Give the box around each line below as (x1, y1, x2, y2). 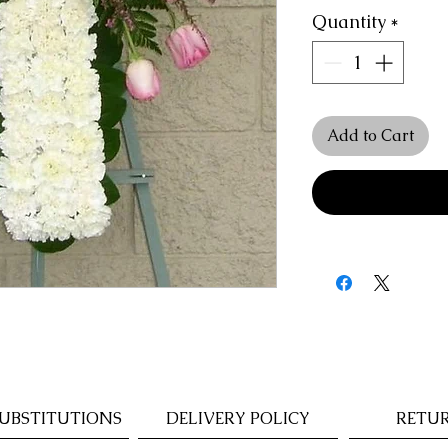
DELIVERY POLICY (166, 408, 310, 429)
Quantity (312, 10, 386, 33)
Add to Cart (327, 125, 414, 146)
